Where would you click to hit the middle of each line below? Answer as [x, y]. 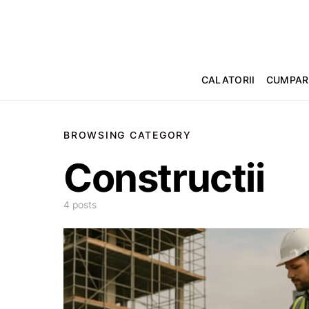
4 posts [80, 205]
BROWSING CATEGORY [128, 135]
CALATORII [228, 79]
